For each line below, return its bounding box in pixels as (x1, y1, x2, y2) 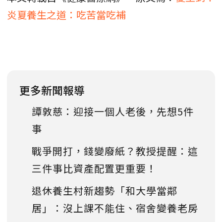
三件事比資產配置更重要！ (32, 161, 157, 175)
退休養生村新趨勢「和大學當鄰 (32, 183, 177, 198)
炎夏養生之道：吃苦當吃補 (7, 7, 126, 22)
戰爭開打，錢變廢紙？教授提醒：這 (32, 143, 198, 158)
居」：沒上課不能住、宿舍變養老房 (32, 200, 198, 215)
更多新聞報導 (19, 82, 85, 98)
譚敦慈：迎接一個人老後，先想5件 (32, 104, 194, 118)
